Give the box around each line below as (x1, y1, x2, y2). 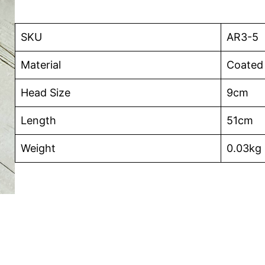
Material (21, 58, 62, 71)
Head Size (21, 86, 71, 99)
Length (21, 114, 57, 127)
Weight (21, 141, 56, 154)
